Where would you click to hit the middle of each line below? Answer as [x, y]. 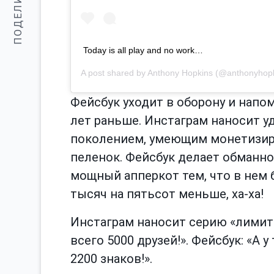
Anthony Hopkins [180, 72]
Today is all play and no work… [143, 50]
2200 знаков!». [111, 258]
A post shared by [114, 72]
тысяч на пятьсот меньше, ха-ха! [167, 194]
